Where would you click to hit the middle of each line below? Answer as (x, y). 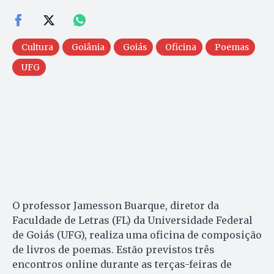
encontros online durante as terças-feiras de (122, 264)
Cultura (37, 47)
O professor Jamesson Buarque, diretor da (116, 205)
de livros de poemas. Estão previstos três (113, 249)
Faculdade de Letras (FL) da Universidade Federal (132, 220)
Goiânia (88, 47)
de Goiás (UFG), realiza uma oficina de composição (137, 235)
